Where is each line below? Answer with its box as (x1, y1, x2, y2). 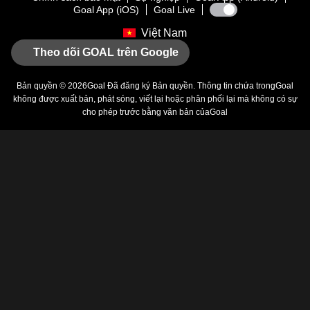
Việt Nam (141, 27, 187, 39)
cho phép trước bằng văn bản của (82, 107, 210, 117)
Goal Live (153, 4, 195, 15)
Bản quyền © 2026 (17, 81, 87, 91)
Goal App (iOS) (73, 4, 139, 15)
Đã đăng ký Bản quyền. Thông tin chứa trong (105, 81, 275, 91)
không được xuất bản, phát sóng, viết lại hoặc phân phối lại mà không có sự (12, 94, 298, 104)
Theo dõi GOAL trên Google (33, 46, 179, 58)
